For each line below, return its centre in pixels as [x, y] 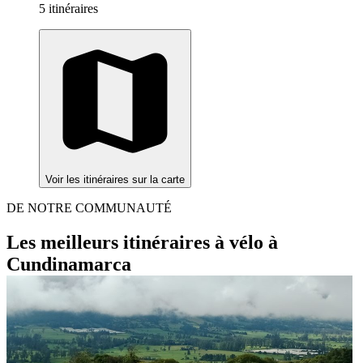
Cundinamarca [69, 265]
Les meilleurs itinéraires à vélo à [142, 243]
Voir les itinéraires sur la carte [115, 180]
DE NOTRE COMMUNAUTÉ [89, 208]
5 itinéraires [68, 9]
